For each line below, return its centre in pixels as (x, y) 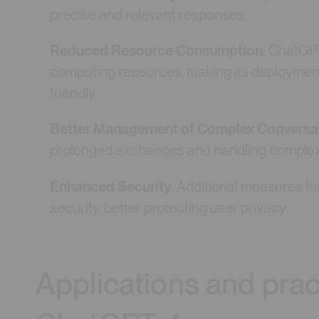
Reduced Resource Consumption (157, 51)
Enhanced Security (111, 186)
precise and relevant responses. (149, 15)
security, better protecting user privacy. (169, 208)
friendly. (74, 94)
